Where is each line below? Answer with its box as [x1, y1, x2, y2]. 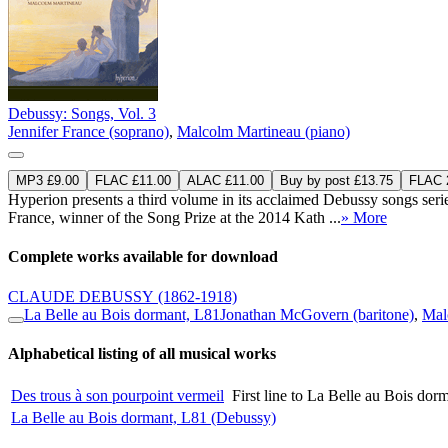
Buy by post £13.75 [280, 172, 393, 188]
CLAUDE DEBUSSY [8, 287, 154, 305]
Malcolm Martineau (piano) [177, 122, 350, 140]
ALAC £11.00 [187, 172, 264, 188]
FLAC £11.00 [95, 172, 171, 188]
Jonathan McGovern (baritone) [220, 305, 414, 323]
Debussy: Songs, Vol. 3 [8, 104, 156, 122]
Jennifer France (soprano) [8, 122, 169, 140]
